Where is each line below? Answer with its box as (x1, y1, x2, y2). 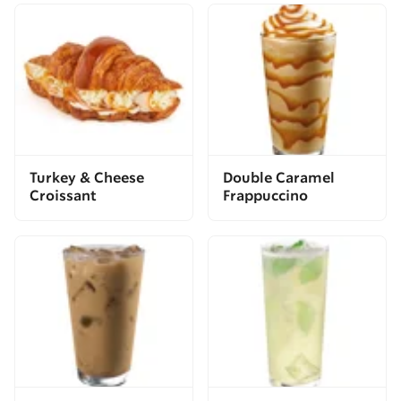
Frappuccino (223, 190, 308, 204)
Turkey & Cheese (30, 172, 144, 186)
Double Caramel (223, 172, 335, 186)
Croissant (30, 190, 97, 204)
